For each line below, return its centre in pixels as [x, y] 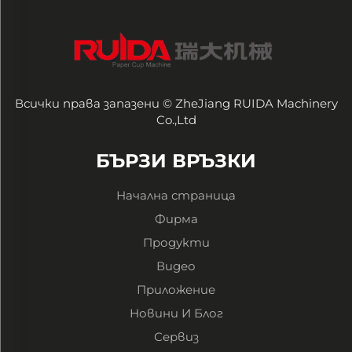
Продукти [176, 243]
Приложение [176, 290]
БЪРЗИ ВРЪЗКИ [176, 161]
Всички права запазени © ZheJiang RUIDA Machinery [176, 104]
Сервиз [176, 337]
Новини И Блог [176, 313]
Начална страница [176, 196]
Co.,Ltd [176, 120]
